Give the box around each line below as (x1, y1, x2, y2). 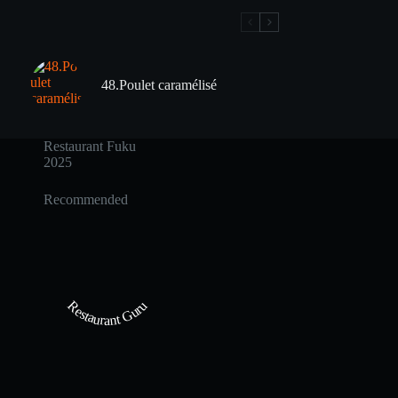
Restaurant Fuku (43, 139, 136, 154)
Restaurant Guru (64, 297, 150, 329)
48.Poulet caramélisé (100, 77, 217, 92)
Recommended (43, 192, 128, 207)
